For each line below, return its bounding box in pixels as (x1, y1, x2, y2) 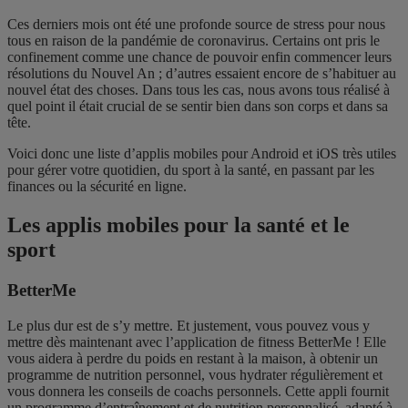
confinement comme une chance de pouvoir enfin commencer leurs (7, 49, 392, 66)
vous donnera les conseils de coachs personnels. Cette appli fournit (7, 382, 389, 399)
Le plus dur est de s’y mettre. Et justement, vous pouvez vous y (7, 317, 370, 333)
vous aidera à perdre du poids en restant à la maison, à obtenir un (7, 350, 378, 366)
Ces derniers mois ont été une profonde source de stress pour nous (7, 16, 385, 33)
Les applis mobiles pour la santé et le (7, 213, 350, 238)
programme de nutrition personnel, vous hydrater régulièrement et (7, 366, 382, 382)
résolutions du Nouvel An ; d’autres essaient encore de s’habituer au (7, 66, 396, 82)
